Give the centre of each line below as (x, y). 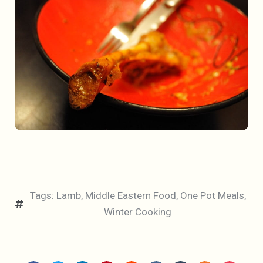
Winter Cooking (138, 212)
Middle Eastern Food (130, 196)
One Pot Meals (212, 196)
